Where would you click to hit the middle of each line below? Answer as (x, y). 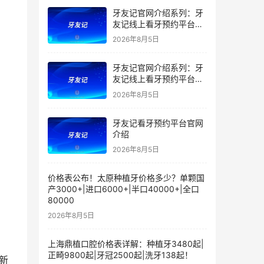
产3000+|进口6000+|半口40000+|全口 (123, 189)
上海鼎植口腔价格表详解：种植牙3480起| (126, 244)
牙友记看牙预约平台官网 (158, 123)
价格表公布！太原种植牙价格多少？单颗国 (126, 178)
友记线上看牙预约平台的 (158, 79)
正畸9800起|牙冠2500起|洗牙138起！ (120, 255)
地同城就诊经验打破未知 (158, 35)
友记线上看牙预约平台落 (158, 24)
